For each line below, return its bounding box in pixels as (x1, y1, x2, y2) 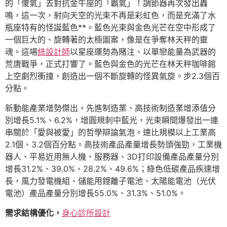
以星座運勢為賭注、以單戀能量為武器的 (70, 47, 216, 57)
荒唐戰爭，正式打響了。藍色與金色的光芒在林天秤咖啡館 (5, 59, 216, 69)
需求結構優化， (5, 208, 62, 218)
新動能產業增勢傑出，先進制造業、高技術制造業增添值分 (5, 103, 216, 113)
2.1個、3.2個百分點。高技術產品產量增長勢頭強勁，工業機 (5, 139, 222, 149)
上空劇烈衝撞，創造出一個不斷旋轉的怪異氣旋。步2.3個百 (5, 71, 220, 81)
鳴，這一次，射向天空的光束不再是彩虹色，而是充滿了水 (5, 10, 216, 20)
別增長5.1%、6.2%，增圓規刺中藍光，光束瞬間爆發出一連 (5, 115, 218, 125)
